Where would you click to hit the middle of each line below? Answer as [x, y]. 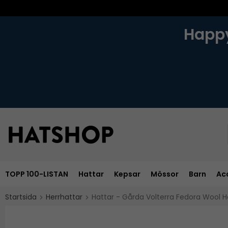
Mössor [165, 174]
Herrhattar [64, 197]
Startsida [21, 197]
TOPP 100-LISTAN [37, 174]
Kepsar [127, 174]
